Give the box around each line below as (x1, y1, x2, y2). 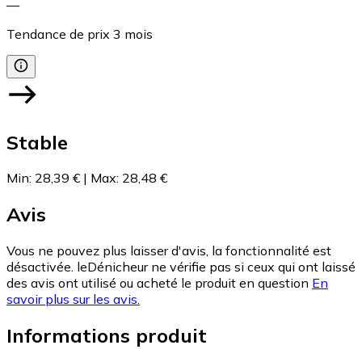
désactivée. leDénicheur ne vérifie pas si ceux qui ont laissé (6, 259, 356, 276)
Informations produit (6, 323, 207, 348)
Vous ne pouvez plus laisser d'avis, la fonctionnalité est (6, 242, 331, 259)
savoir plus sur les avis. (6, 291, 140, 308)
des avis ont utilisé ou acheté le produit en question (6, 275, 309, 292)
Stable (6, 129, 68, 154)
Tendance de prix (6, 25, 110, 42)
